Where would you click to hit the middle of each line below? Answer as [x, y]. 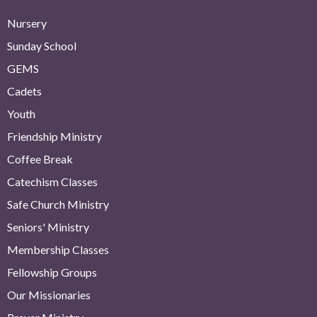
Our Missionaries [49, 295]
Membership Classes [58, 250]
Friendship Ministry [54, 137]
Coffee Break [40, 159]
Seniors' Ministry [48, 227]
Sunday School [42, 46]
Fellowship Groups [52, 272]
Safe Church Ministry [58, 204]
